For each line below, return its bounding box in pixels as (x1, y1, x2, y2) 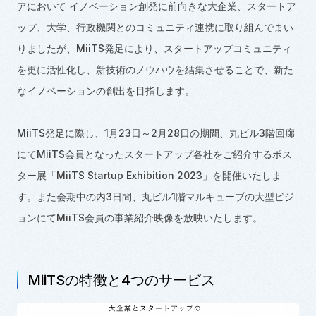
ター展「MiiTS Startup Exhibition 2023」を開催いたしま (16, 169, 281, 181)
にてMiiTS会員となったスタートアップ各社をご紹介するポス (16, 147, 292, 160)
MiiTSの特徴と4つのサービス (27, 271, 215, 288)
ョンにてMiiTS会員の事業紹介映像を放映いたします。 (16, 211, 262, 224)
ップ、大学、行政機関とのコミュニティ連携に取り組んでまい (16, 20, 293, 33)
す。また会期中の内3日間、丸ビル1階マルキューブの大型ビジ (16, 190, 294, 202)
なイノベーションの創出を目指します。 (16, 84, 195, 97)
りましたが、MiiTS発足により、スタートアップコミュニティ (16, 42, 292, 54)
